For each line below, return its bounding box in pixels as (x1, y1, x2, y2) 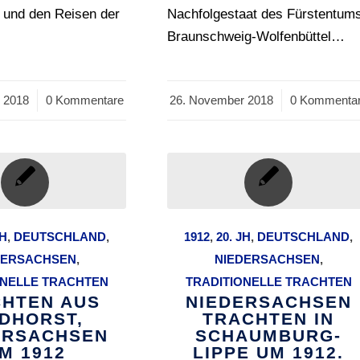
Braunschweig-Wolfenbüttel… (167, 29, 346, 45)
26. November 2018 (169, 93, 273, 108)
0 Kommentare (46, 93, 125, 108)
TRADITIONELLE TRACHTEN (185, 275, 352, 289)
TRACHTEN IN (202, 309, 335, 329)
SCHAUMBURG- (195, 326, 342, 346)
